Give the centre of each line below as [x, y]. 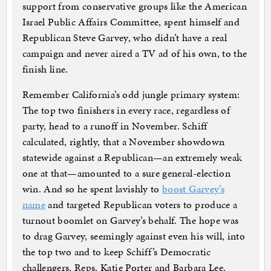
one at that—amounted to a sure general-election [126, 173]
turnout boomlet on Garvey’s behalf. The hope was [130, 220]
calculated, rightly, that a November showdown [123, 142]
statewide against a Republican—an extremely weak [132, 158]
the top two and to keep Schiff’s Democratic [116, 252]
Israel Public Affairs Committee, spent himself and [131, 22]
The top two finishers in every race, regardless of [126, 110]
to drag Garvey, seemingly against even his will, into [134, 236]
